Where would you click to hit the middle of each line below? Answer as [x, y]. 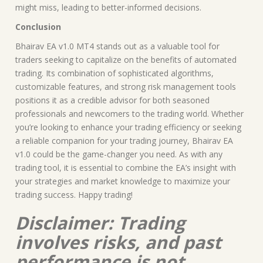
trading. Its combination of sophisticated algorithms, [114, 73]
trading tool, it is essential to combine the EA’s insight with [126, 167]
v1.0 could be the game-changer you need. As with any [119, 154]
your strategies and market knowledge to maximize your [123, 181]
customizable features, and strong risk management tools [126, 86]
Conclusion [38, 26]
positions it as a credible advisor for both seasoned [112, 100]
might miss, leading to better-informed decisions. [108, 7]
